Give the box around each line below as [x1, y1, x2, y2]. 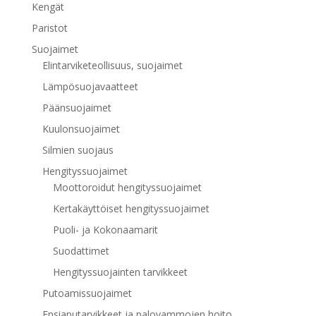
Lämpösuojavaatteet [42, 79, 138, 93]
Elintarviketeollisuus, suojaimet [42, 58, 183, 72]
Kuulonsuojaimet [42, 121, 120, 135]
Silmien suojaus [42, 142, 114, 157]
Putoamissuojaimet [42, 286, 132, 300]
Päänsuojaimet [42, 100, 111, 114]
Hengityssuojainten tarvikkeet [52, 265, 188, 279]
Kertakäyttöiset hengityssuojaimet [52, 201, 209, 215]
